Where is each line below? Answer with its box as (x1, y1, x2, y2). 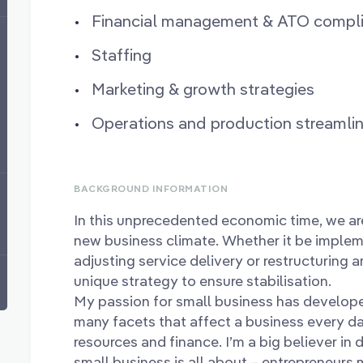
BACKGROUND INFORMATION (74, 182, 228, 195)
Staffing (92, 45, 152, 66)
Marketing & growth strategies (92, 79, 315, 100)
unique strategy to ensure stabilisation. (74, 271, 332, 291)
